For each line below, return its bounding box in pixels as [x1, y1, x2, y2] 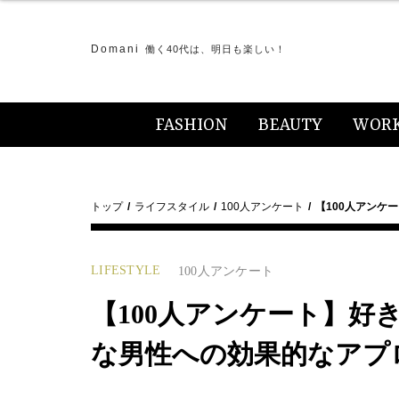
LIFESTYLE [91, 264, 161, 277]
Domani [91, 43, 140, 55]
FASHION [155, 116, 228, 135]
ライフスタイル [134, 200, 209, 213]
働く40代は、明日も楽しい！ [145, 44, 286, 54]
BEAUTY [258, 116, 322, 135]
